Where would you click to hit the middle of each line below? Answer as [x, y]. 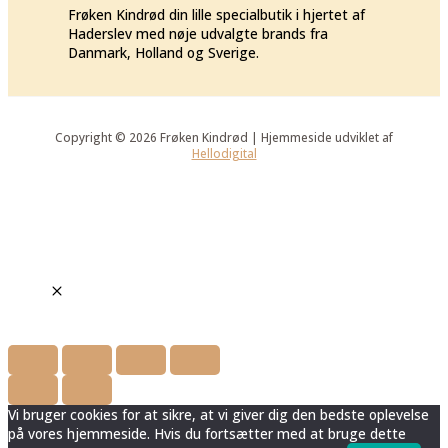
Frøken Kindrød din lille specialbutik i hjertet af [216, 15]
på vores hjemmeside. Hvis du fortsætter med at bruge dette [207, 433]
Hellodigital [224, 152]
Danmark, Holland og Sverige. [163, 53]
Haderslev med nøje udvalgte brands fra [198, 34]
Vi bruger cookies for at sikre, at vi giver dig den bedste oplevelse [218, 414]
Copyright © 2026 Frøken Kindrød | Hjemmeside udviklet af [224, 136]
